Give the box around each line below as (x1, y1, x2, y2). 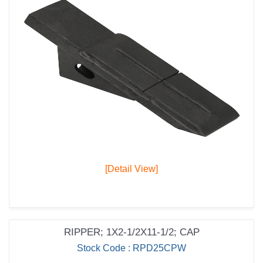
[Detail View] (105, 164, 158, 174)
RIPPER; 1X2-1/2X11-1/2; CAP (63, 227, 200, 238)
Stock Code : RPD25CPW (77, 243, 186, 254)
